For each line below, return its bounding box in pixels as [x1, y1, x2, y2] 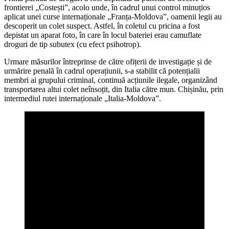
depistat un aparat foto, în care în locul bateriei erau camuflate [4, 31, 201, 40]
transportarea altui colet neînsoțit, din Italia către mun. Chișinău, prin [4, 85, 223, 94]
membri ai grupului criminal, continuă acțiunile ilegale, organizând [4, 76, 217, 85]
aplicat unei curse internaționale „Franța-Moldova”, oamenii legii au [4, 12, 222, 21]
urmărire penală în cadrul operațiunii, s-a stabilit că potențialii [4, 66, 200, 76]
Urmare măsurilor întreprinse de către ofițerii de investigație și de [4, 57, 212, 66]
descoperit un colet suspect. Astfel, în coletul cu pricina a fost [4, 21, 200, 31]
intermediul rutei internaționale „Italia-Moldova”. [4, 94, 161, 103]
